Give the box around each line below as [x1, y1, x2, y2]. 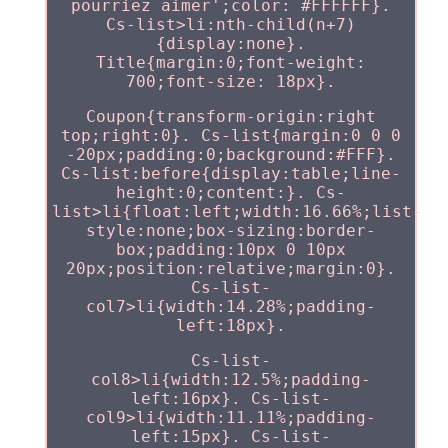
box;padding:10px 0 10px [115, 239, 346, 259]
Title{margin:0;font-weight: [95, 52, 366, 72]
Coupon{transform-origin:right [85, 106, 376, 126]
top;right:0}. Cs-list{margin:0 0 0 [60, 125, 401, 145]
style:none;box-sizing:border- [85, 220, 376, 240]
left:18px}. [175, 315, 286, 335]
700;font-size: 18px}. [125, 71, 336, 91]
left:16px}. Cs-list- [130, 388, 331, 408]
